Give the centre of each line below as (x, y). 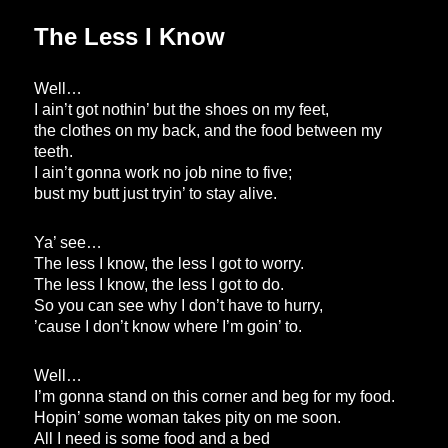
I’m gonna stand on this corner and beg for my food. (215, 397)
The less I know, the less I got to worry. (169, 264)
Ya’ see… (68, 243)
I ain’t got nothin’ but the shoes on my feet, (182, 110)
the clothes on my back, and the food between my (208, 131)
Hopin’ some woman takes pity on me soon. (188, 418)
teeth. (54, 152)
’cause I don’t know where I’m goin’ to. (168, 327)
